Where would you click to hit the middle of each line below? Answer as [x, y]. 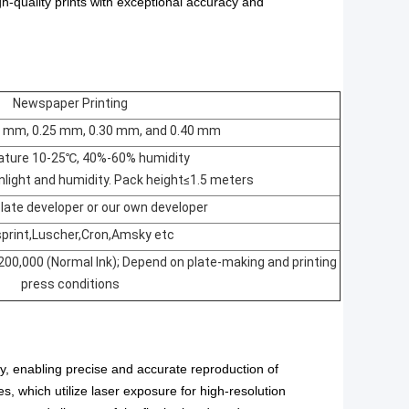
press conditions [70, 284]
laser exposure [134, 391]
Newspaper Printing [70, 104]
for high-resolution [231, 391]
